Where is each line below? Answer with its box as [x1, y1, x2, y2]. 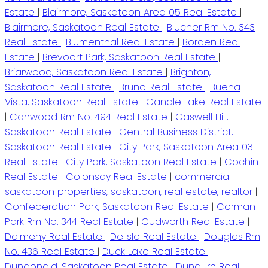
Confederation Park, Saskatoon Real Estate [5, 200, 212, 214]
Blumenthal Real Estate [66, 35, 178, 50]
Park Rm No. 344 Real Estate [5, 215, 136, 229]
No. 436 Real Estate [5, 245, 98, 259]
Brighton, [170, 65, 211, 80]
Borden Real [182, 35, 240, 50]
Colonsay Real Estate [66, 170, 170, 184]
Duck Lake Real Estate [102, 245, 208, 259]
